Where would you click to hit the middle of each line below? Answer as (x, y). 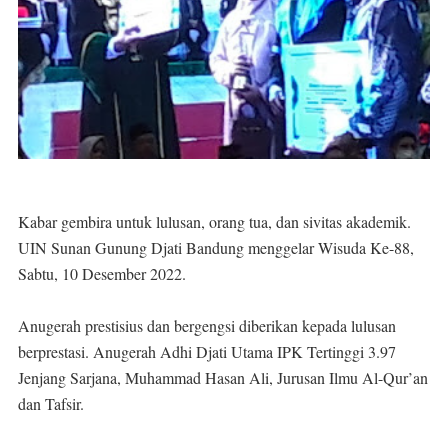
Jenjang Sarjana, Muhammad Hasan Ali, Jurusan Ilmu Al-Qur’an (223, 378)
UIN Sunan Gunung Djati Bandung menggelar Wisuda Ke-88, (216, 248)
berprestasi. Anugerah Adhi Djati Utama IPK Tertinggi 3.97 (207, 352)
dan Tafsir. (51, 404)
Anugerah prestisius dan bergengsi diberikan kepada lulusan (207, 326)
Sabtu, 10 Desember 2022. (102, 274)
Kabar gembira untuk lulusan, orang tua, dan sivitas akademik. (214, 222)
